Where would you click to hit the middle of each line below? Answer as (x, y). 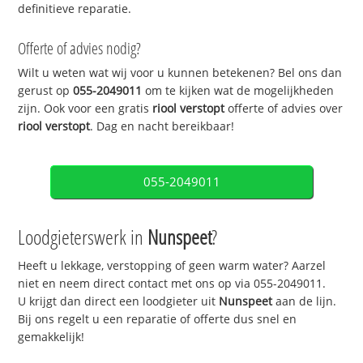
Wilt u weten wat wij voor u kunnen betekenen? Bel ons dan (180, 73)
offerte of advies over (284, 109)
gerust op (46, 91)
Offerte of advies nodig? (80, 49)
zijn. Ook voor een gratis (85, 109)
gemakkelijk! (51, 337)
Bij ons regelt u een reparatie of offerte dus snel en (158, 319)
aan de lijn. (305, 301)
